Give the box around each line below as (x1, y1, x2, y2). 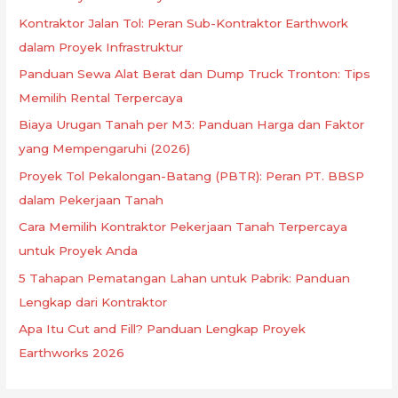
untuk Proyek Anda (19, 243, 139, 259)
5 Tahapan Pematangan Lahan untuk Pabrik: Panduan (19, 270, 351, 285)
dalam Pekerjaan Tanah (19, 192, 164, 207)
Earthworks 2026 (19, 345, 125, 360)
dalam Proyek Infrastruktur (19, 39, 184, 54)
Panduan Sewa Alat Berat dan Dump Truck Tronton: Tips (19, 66, 371, 81)
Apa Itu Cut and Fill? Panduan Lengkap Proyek (19, 321, 306, 336)
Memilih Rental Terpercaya (19, 90, 184, 105)
